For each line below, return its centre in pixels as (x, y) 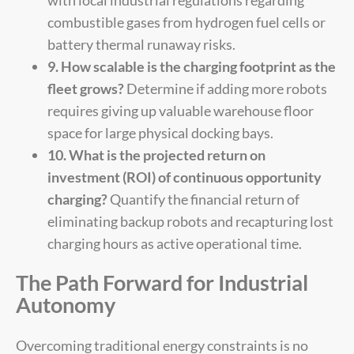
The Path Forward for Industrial (162, 283)
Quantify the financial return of (203, 199)
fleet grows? (86, 88)
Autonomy (66, 305)
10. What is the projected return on (156, 154)
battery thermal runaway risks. (141, 44)
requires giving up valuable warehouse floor (181, 110)
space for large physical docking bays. (160, 132)
